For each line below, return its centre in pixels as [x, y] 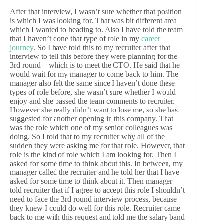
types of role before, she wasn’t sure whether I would [93, 92]
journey [22, 48]
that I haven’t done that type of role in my [76, 39]
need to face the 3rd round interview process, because [93, 199]
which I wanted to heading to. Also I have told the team [96, 30]
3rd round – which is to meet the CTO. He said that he [95, 65]
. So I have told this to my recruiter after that [102, 48]
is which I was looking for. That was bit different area [93, 21]
